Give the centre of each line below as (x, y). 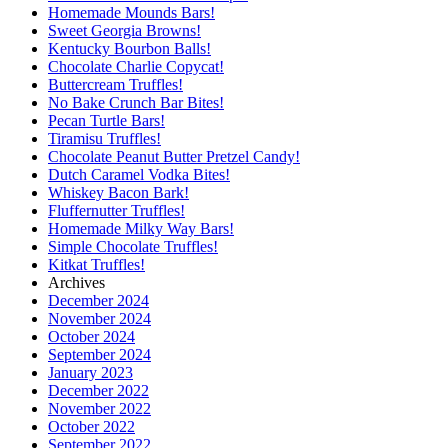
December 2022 (98, 390)
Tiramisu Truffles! (104, 138)
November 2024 (99, 318)
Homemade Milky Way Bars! (141, 228)
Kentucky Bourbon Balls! (129, 48)
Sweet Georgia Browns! (124, 30)
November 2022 (99, 408)
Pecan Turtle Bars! (106, 120)
